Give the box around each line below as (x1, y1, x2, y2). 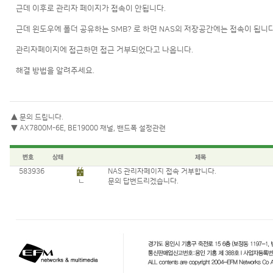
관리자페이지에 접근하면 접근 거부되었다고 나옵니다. (15, 46, 193, 54)
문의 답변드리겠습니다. (107, 177, 179, 185)
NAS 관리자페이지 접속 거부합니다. (107, 168, 216, 175)
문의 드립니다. (19, 113, 63, 121)
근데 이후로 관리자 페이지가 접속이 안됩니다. (15, 4, 166, 13)
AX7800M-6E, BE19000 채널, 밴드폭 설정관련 (19, 124, 166, 132)
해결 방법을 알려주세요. (15, 66, 94, 75)
